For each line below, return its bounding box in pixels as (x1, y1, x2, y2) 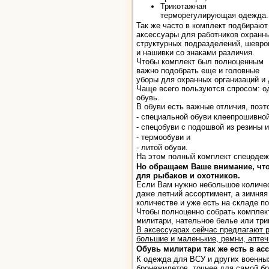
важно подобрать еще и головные (136, 65, 259, 75)
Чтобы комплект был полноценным (136, 56, 264, 66)
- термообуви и (136, 132, 190, 142)
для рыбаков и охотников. (136, 171, 240, 180)
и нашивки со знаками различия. (136, 47, 255, 57)
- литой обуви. (136, 142, 188, 152)
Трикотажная (160, 1, 207, 11)
